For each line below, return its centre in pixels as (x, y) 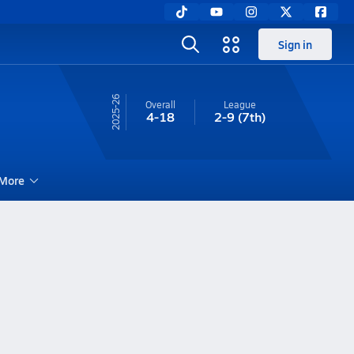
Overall (160, 104)
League (239, 104)
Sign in (295, 44)
